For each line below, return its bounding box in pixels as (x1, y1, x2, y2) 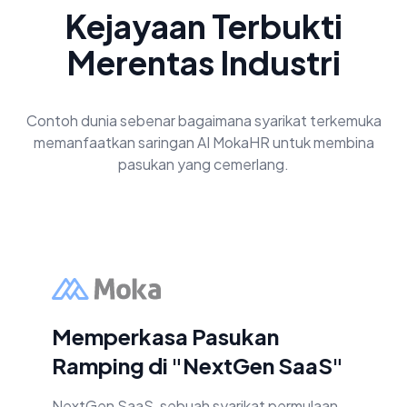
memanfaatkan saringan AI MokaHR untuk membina (33, 133, 374, 153)
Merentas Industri (66, 42, 341, 84)
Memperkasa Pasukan (52, 323, 279, 351)
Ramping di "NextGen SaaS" (52, 352, 343, 380)
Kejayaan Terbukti (65, 5, 342, 47)
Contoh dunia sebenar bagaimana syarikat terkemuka (25, 111, 382, 131)
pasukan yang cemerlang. (118, 154, 289, 174)
